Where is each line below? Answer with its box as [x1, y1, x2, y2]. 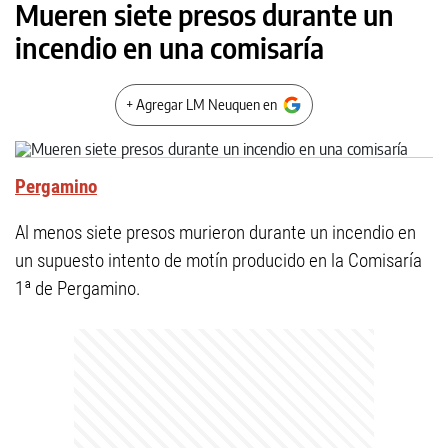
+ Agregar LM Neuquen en [126, 96, 277, 113]
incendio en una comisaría [15, 30, 324, 65]
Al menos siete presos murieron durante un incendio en [15, 221, 416, 244]
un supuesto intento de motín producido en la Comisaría [15, 249, 422, 272]
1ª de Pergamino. [15, 277, 141, 300]
